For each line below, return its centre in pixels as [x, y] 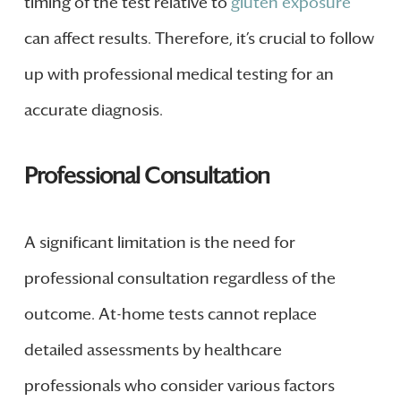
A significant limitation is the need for [159, 242]
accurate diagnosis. [93, 111]
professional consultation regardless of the [179, 278]
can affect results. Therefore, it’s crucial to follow [199, 39]
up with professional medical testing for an [179, 75]
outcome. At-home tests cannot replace [170, 314]
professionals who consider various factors [179, 385]
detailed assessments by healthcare [153, 350]
